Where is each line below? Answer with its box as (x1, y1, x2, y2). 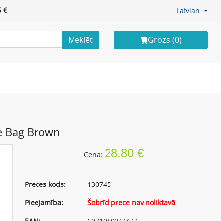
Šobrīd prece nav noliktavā (87, 197, 176, 207)
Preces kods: (25, 179, 66, 189)
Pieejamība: (25, 197, 64, 207)
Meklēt (68, 34, 93, 45)
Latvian (176, 6, 200, 16)
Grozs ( (148, 34, 175, 45)
